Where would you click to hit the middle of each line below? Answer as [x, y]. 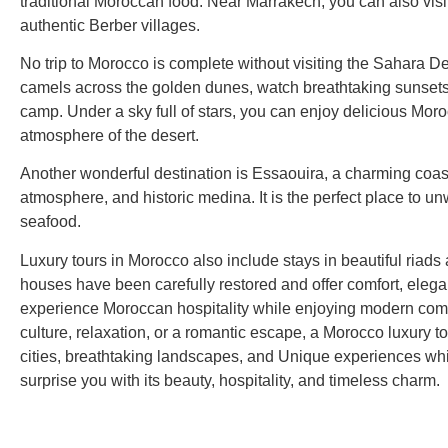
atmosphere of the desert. [109, 135]
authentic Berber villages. [110, 25]
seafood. [50, 222]
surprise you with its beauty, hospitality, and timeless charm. [230, 380]
